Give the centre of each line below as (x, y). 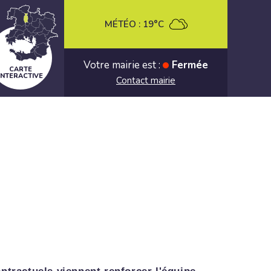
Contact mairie (146, 80)
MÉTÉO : (122, 24)
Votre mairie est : (122, 65)
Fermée (190, 65)
